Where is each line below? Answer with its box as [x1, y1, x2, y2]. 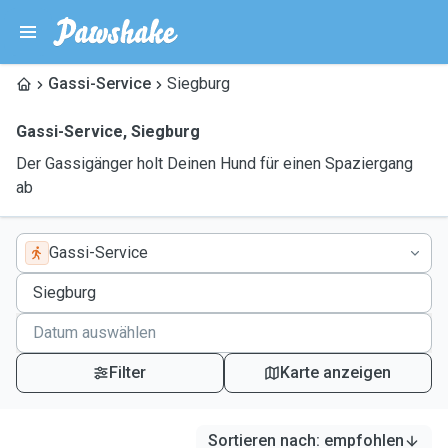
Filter [109, 363, 147, 382]
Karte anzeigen [280, 363, 392, 382]
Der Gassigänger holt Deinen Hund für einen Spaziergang [16, 154, 413, 173]
